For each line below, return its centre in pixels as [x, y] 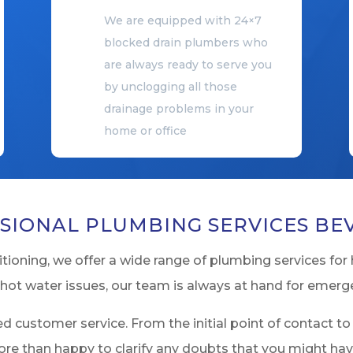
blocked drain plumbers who [186, 43]
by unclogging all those [170, 87]
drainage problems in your [178, 109]
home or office [145, 131]
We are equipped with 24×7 [182, 21]
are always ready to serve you [188, 65]
